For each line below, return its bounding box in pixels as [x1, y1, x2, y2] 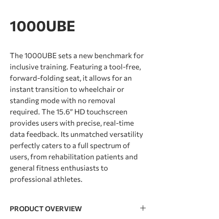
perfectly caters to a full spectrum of [10, 141, 130, 150]
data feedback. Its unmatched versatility [10, 130, 143, 138]
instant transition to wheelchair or [10, 85, 124, 93]
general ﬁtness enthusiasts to [10, 163, 108, 172]
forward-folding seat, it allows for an [10, 73, 132, 82]
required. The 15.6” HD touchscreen [10, 107, 128, 116]
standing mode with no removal [10, 96, 115, 105]
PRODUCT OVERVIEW [10, 204, 82, 213]
